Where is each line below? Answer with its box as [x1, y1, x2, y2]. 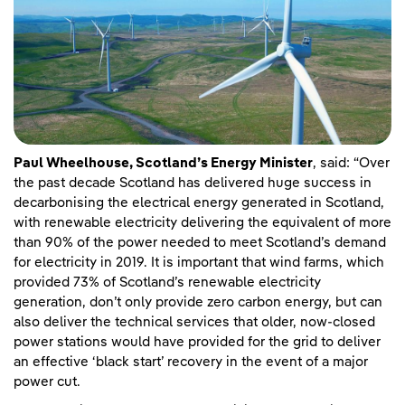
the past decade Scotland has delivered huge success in [14, 175, 372, 190]
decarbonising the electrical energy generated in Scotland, [14, 195, 384, 210]
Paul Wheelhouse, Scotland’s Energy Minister [14, 155, 313, 170]
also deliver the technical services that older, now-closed [14, 315, 375, 329]
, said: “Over [313, 155, 390, 170]
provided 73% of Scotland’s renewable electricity [14, 275, 321, 289]
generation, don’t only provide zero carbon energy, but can [14, 295, 382, 309]
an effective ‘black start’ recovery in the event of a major [14, 354, 368, 369]
